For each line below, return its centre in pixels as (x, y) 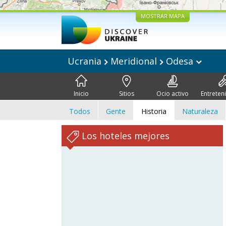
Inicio (81, 94)
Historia (154, 111)
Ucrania (86, 61)
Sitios (127, 94)
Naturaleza (200, 111)
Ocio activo (172, 94)
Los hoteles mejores (124, 136)
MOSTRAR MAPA (162, 16)
